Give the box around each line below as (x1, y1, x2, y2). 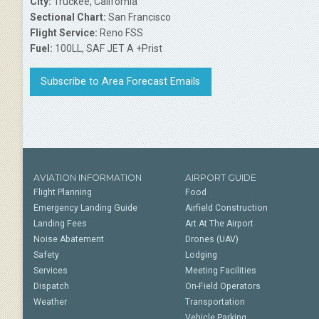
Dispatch (33, 281, 69, 291)
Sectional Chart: (30, 11, 106, 23)
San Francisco (106, 11, 171, 23)
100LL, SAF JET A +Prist (53, 43, 162, 54)
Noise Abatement (33, 234, 104, 244)
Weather (33, 297, 67, 307)
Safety (33, 250, 59, 260)
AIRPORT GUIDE (185, 172, 257, 183)
